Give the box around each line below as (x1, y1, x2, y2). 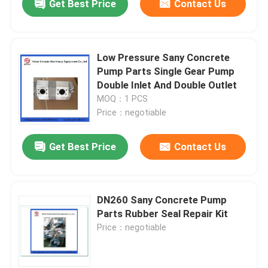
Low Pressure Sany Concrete (97, 51, 230, 63)
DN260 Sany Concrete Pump (97, 194, 227, 206)
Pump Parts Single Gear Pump (97, 65, 235, 77)
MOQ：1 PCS (97, 93, 148, 103)
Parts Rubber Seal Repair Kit (97, 208, 229, 220)
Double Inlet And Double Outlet (97, 78, 237, 91)
